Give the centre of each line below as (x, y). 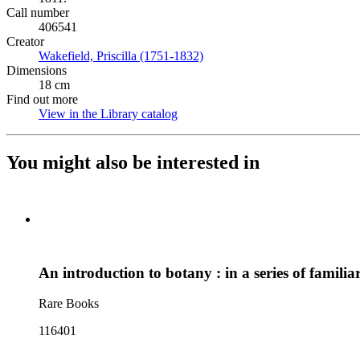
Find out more (42, 99)
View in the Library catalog (108, 114)
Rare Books (69, 304)
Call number (38, 12)
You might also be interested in (133, 162)
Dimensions (37, 70)
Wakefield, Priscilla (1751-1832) (121, 56)
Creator (25, 41)
